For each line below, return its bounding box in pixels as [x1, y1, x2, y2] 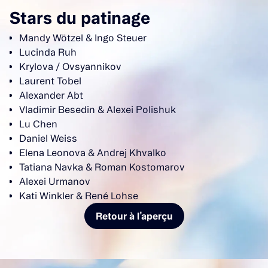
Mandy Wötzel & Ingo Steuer [19, 32, 147, 43]
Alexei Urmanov [19, 175, 90, 187]
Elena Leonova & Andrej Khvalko [19, 147, 166, 158]
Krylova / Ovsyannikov [19, 60, 121, 72]
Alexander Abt [19, 89, 83, 100]
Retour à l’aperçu [95, 210, 173, 221]
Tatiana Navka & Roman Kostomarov [19, 161, 185, 172]
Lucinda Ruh [19, 46, 77, 57]
